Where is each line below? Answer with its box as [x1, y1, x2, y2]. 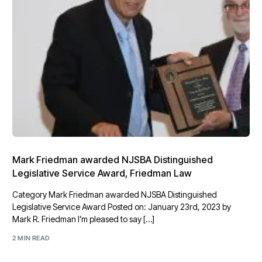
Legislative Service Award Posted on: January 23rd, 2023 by [12, 202, 232, 212]
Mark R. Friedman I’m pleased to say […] [12, 214, 155, 225]
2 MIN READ [12, 233, 50, 242]
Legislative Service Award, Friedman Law [12, 167, 192, 180]
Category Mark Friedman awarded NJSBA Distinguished [12, 189, 218, 200]
